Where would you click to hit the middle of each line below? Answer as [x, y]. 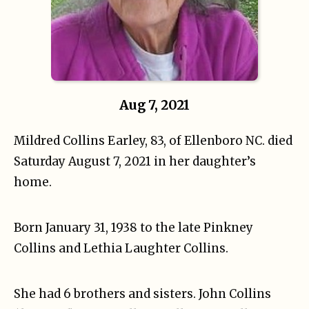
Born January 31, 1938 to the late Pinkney [133, 227]
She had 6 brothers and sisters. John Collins [142, 293]
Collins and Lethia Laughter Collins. [121, 248]
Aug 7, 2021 [154, 105]
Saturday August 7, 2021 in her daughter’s [135, 161]
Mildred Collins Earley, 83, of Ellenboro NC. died [153, 140]
